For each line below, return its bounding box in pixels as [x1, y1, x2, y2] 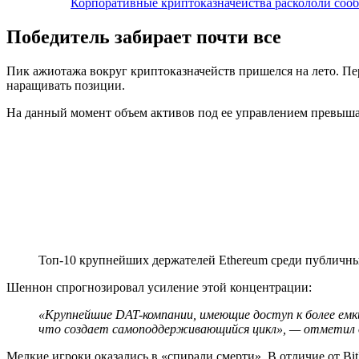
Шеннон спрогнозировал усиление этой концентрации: [6, 280, 315, 294]
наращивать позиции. [6, 78, 128, 92]
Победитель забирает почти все [6, 26, 281, 47]
